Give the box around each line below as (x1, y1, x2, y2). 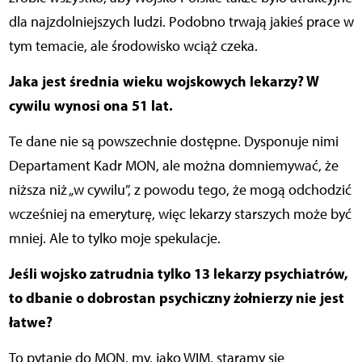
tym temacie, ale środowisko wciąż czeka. (8, 37, 258, 56)
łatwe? (8, 313, 53, 332)
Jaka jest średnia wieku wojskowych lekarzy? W (8, 72, 319, 91)
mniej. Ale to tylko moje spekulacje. (8, 229, 221, 248)
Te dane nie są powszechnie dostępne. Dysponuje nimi (8, 133, 339, 151)
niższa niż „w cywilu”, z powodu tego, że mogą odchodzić (8, 181, 351, 200)
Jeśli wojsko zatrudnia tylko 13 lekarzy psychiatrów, (8, 264, 348, 284)
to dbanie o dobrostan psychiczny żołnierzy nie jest (8, 288, 344, 308)
